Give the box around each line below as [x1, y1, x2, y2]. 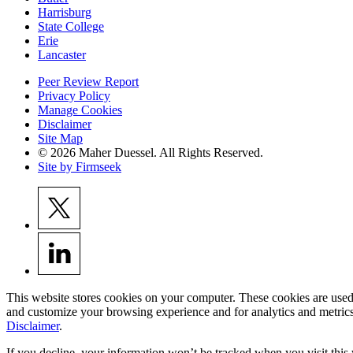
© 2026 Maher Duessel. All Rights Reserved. [38, 145, 263, 159]
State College [38, 19, 104, 33]
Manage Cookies [38, 102, 122, 117]
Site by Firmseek [38, 159, 121, 173]
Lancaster [38, 47, 86, 61]
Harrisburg [38, 5, 91, 19]
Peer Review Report [38, 74, 139, 88]
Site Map [38, 131, 83, 145]
